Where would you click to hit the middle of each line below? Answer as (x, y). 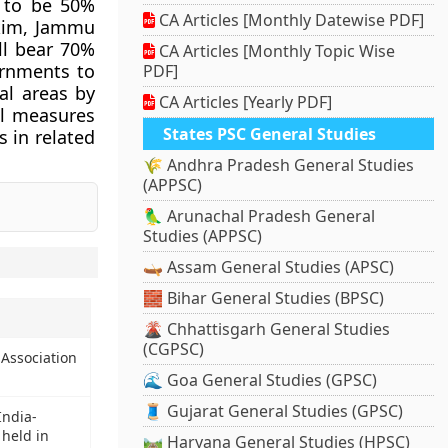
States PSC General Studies (270, 134)
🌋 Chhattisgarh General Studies (267, 329)
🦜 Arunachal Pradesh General (259, 216)
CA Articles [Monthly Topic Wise (275, 51)
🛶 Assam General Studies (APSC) (269, 267)
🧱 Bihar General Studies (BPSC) (264, 298)
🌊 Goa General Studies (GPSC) (260, 380)
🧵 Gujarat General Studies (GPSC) (273, 411)
